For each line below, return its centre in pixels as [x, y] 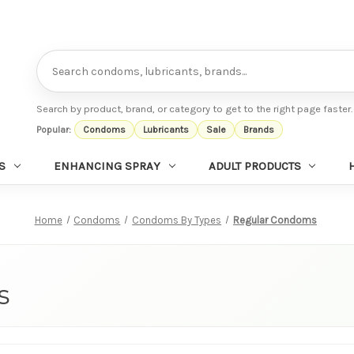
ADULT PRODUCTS [254, 166]
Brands [259, 129]
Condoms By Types [177, 220]
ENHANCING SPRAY [107, 166]
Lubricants [166, 129]
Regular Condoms [275, 220]
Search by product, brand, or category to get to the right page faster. [194, 108]
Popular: [53, 129]
